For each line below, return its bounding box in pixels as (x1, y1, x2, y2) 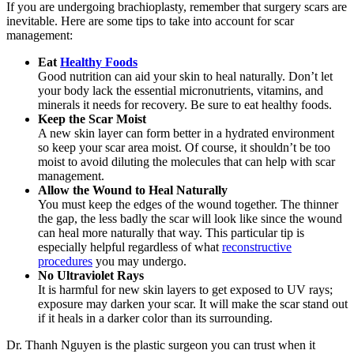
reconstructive (222, 239, 292, 254)
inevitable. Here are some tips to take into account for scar (6, 13, 294, 28)
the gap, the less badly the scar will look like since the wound (38, 211, 342, 225)
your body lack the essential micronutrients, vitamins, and (38, 83, 323, 97)
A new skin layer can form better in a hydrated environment (38, 126, 334, 140)
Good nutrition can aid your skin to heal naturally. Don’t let (38, 69, 333, 83)
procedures (38, 254, 92, 268)
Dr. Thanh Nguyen (6, 337, 101, 352)
